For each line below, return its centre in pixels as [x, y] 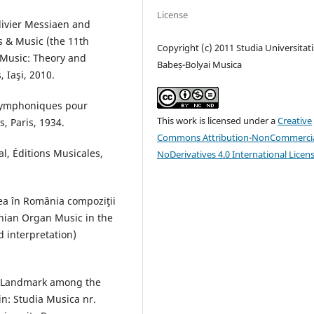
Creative [295, 121]
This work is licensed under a [218, 121]
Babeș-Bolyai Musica [200, 65]
